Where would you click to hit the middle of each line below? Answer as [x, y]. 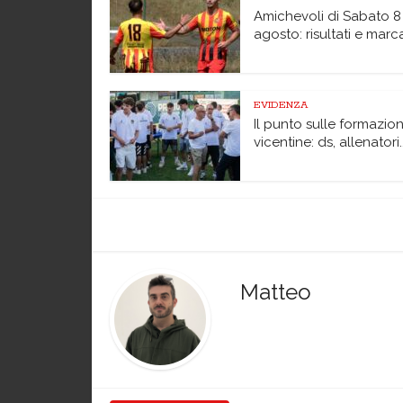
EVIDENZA [281, 105]
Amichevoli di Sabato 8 [327, 16]
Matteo [276, 292]
